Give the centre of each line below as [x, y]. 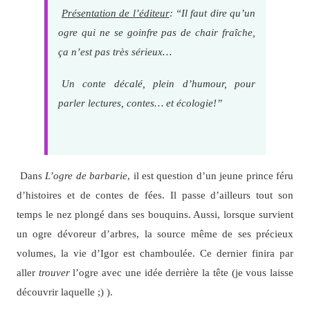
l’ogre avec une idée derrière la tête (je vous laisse [182, 272]
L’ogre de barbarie [86, 175]
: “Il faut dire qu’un [212, 12]
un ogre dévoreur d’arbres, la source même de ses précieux [155, 233]
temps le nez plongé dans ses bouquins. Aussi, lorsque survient [155, 214]
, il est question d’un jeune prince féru [211, 175]
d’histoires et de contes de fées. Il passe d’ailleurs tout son [155, 194]
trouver [54, 272]
